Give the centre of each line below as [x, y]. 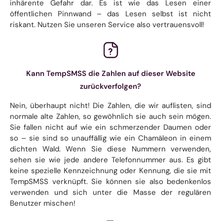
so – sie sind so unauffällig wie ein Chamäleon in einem [110, 138]
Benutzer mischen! [43, 203]
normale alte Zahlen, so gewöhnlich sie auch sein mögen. [110, 116]
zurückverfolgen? [110, 86]
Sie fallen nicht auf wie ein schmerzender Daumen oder [110, 127]
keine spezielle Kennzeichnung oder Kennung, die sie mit [110, 170]
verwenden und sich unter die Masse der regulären [110, 192]
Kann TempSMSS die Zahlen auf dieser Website [110, 73]
